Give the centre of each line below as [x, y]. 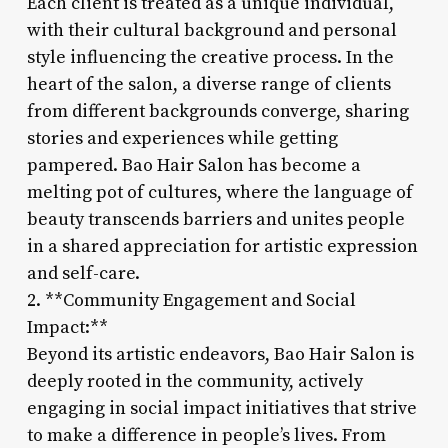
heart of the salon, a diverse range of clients [208, 84]
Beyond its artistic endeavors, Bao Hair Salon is [220, 354]
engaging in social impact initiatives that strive [221, 408]
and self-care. [83, 273]
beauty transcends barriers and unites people [215, 219]
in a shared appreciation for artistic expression [222, 246]
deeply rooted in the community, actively [194, 381]
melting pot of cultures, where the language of [219, 192]
